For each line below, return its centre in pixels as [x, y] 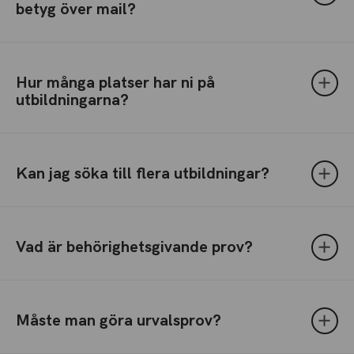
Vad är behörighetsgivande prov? [134, 247]
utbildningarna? [72, 100]
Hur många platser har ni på [115, 83]
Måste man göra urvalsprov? [119, 321]
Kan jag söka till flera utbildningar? [143, 174]
